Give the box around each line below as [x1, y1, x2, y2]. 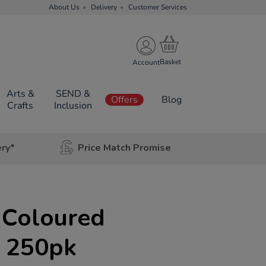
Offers [111, 93, 138, 106]
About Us [49, 2, 80, 12]
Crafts [7, 99, 34, 112]
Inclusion [53, 99, 92, 112]
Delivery [91, 2, 117, 12]
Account [132, 57, 160, 67]
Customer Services [128, 2, 187, 12]
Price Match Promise [77, 141, 171, 154]
